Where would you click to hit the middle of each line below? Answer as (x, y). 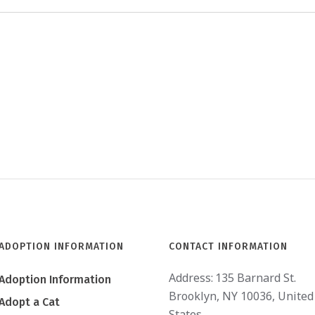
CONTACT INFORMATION (229, 246)
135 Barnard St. (256, 277)
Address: (191, 277)
